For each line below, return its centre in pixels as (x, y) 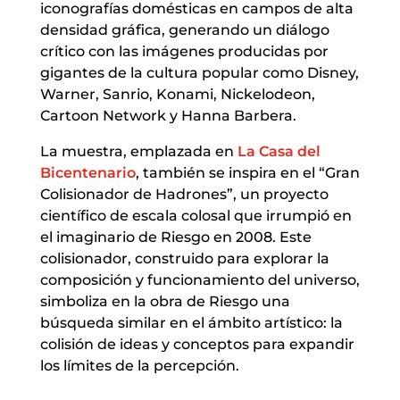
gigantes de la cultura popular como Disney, (199, 72)
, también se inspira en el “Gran (247, 172)
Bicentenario (87, 172)
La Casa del (279, 151)
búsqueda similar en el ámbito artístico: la (191, 322)
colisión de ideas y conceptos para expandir (197, 344)
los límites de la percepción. (139, 365)
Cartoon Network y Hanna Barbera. (168, 115)
